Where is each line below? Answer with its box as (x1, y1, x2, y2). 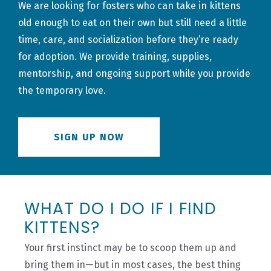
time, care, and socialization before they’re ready (18, 33, 238, 45)
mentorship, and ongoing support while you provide (18, 67, 250, 79)
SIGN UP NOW (53, 131, 125, 143)
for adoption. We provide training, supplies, (18, 50, 212, 62)
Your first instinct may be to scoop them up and (24, 242, 237, 254)
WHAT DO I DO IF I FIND (24, 197, 217, 220)
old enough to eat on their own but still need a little (18, 16, 247, 28)
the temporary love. (18, 84, 108, 96)
